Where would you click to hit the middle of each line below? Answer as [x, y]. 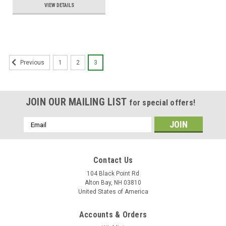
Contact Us [113, 160]
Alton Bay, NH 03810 [113, 183]
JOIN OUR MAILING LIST [77, 102]
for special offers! [162, 103]
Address [37, 132]
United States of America [113, 192]
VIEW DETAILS [59, 6]
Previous [32, 63]
